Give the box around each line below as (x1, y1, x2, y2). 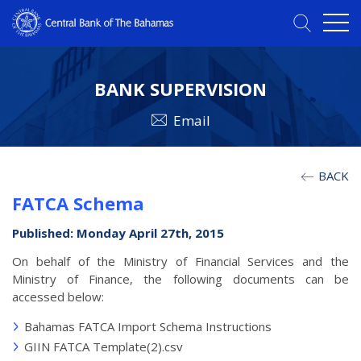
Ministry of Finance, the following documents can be (12, 271, 349, 288)
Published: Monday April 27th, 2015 (12, 225, 224, 242)
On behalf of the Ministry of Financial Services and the (12, 253, 349, 270)
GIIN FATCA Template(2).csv (24, 338, 183, 355)
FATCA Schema (12, 191, 144, 216)
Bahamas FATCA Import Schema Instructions (24, 318, 272, 335)
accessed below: (12, 288, 104, 305)
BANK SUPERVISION (94, 77, 267, 102)
